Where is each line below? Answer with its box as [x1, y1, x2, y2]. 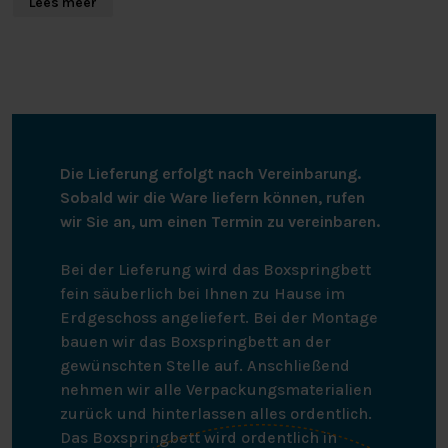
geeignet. [12, 6, 83, 26]
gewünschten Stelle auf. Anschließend [60, 355, 350, 375]
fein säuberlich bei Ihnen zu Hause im [60, 283, 345, 303]
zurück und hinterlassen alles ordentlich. [60, 403, 372, 423]
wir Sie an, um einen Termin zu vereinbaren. [60, 211, 380, 231]
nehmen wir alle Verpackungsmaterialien [60, 379, 372, 399]
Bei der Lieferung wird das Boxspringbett [60, 259, 371, 279]
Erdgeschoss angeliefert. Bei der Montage [60, 307, 378, 327]
